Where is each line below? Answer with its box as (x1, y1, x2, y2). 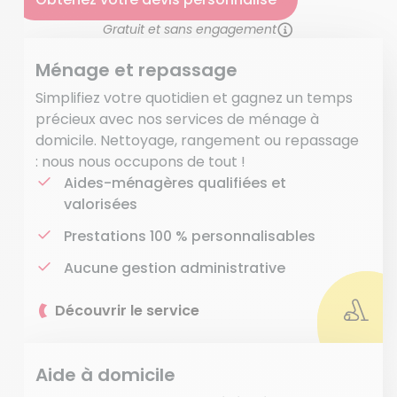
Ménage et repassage (35, 58, 237, 82)
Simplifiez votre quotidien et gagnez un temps (35, 88, 353, 108)
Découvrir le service (55, 300, 199, 321)
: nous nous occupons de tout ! (35, 152, 245, 172)
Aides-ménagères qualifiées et (64, 173, 286, 193)
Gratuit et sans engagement (103, 20, 276, 38)
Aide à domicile (35, 362, 175, 387)
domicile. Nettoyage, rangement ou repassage (35, 130, 359, 151)
